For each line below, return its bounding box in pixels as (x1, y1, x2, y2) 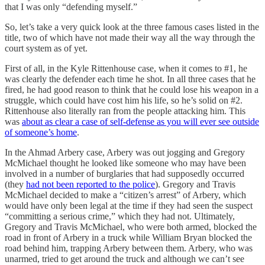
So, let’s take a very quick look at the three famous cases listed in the (5, 21, 259, 32)
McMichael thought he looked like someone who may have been (5, 157, 246, 168)
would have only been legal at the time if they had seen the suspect (5, 200, 253, 211)
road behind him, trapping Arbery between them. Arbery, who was (5, 243, 253, 253)
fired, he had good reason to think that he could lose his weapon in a (5, 84, 258, 95)
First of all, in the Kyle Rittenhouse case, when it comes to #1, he (5, 63, 247, 73)
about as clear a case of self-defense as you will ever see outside (22, 116, 259, 127)
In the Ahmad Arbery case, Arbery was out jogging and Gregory (5, 147, 245, 157)
